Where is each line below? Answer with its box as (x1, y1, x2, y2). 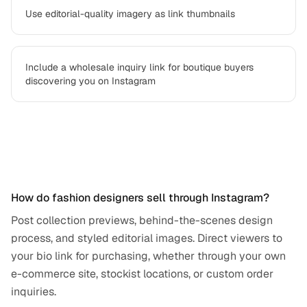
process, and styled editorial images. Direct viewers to (11, 231, 282, 245)
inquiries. (11, 284, 56, 299)
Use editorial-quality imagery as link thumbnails (25, 8, 235, 20)
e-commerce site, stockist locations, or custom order (11, 267, 273, 281)
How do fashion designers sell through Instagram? (11, 191, 269, 205)
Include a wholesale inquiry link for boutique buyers (25, 61, 254, 73)
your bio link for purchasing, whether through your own (11, 249, 286, 263)
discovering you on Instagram (25, 75, 156, 87)
